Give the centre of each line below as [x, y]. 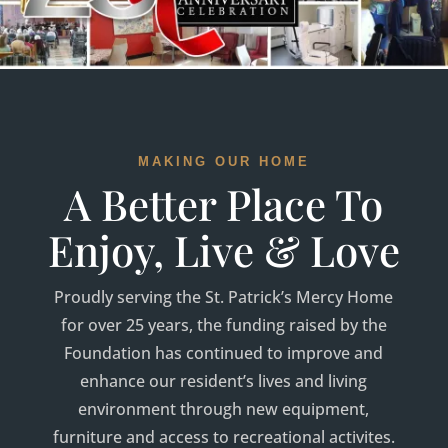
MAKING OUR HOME [223, 161]
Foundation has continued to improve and [224, 352]
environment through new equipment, [224, 408]
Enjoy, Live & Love [223, 249]
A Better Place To [224, 203]
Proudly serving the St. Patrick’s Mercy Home [224, 296]
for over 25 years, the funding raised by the [223, 324]
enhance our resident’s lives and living [224, 380]
